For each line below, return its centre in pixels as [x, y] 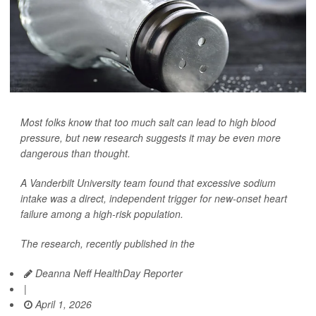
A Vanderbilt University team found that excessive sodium [148, 183]
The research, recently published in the [108, 243]
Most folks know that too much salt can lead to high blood [148, 122]
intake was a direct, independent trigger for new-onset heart [154, 198]
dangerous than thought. [75, 153]
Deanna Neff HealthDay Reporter [108, 273]
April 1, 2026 [62, 304]
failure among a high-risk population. [102, 214]
